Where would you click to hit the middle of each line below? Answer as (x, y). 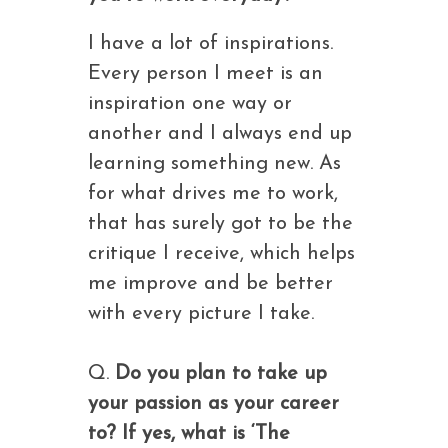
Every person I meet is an (205, 74)
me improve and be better (210, 284)
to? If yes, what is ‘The (188, 434)
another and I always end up (219, 134)
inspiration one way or (189, 104)
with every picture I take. (200, 314)
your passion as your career (213, 404)
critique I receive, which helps (221, 254)
